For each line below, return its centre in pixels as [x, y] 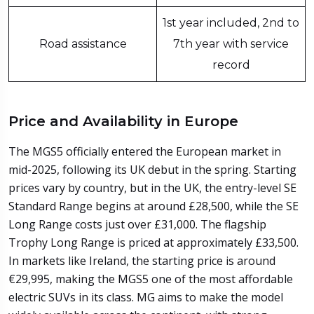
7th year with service [231, 43]
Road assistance [83, 43]
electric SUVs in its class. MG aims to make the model [146, 297]
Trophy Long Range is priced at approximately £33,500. [153, 242]
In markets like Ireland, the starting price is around [142, 260]
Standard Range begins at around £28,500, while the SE [153, 206]
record [231, 64]
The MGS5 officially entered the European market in [145, 151]
